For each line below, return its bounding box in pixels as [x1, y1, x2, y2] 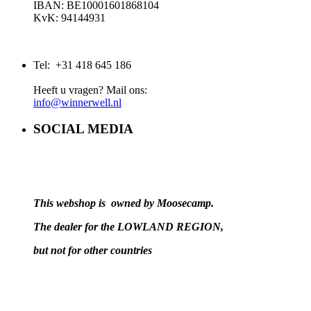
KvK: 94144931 [33, 11, 106, 24]
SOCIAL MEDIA [33, 121, 133, 137]
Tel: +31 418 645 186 [33, 58, 131, 71]
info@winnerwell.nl [33, 96, 121, 108]
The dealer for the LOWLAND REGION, [33, 221, 224, 233]
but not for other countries [33, 244, 152, 256]
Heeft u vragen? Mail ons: [33, 83, 147, 96]
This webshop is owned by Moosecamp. [33, 197, 214, 209]
